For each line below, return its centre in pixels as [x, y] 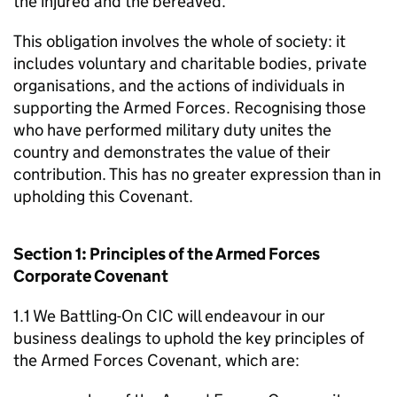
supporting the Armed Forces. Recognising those [190, 108]
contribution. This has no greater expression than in [197, 174]
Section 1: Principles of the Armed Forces [167, 254]
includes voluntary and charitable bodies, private [190, 63]
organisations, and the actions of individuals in [179, 86]
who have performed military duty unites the [172, 130]
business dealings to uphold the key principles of [189, 338]
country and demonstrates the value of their [172, 152]
